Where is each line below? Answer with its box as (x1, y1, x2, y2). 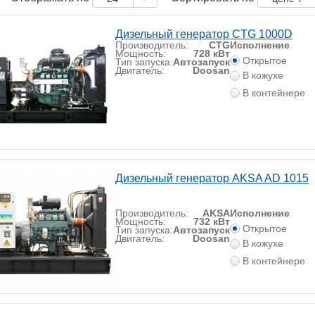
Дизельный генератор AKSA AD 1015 (115, 172, 309, 184)
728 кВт (193, 48, 230, 59)
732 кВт (193, 216, 230, 228)
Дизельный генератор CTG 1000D (115, 28, 292, 40)
